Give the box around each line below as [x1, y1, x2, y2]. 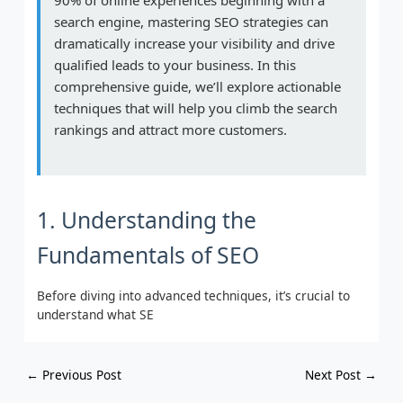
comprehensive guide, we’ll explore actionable [54, 76, 342, 95]
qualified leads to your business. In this [54, 55, 297, 74]
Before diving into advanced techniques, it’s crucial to [37, 286, 351, 304]
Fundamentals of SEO [37, 239, 260, 270]
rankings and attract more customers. [54, 120, 288, 139]
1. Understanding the [37, 204, 257, 235]
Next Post [304, 365, 364, 383]
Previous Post [39, 365, 122, 383]
